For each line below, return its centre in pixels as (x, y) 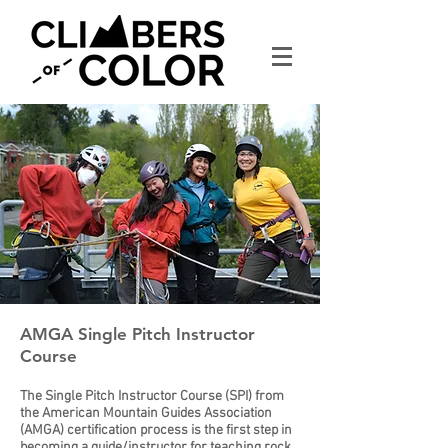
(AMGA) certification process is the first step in (156, 430)
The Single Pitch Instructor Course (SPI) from (152, 396)
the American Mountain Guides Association (146, 413)
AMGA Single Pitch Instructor (137, 334)
